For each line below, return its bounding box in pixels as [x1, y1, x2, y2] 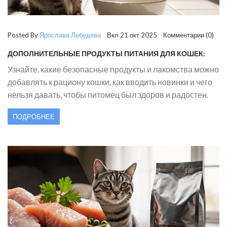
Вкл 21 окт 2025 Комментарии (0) [101, 31, 214, 40]
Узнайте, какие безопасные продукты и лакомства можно [8, 64, 219, 74]
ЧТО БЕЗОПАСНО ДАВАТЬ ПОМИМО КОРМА [8, 57, 163, 66]
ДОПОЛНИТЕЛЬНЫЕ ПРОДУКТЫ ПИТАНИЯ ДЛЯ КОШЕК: [8, 49, 205, 58]
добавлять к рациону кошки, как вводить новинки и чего [8, 77, 212, 87]
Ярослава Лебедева [40, 31, 101, 40]
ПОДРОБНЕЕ [13, 112, 55, 121]
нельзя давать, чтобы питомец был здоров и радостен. [8, 90, 208, 100]
